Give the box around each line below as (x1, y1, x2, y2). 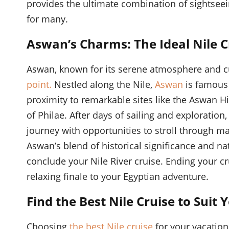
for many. (27, 13, 68, 26)
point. (27, 78, 54, 91)
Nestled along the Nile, (54, 78, 155, 91)
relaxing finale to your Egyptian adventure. (27, 170, 209, 183)
